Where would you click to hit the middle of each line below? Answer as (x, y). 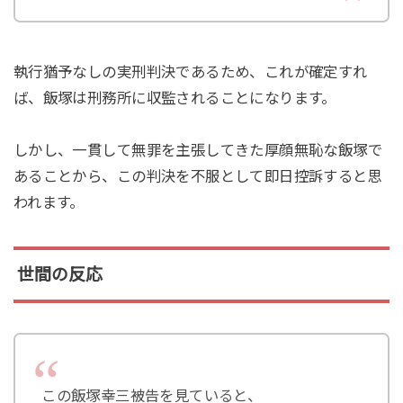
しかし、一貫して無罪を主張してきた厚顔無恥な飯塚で (198, 151)
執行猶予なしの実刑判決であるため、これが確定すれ (190, 72)
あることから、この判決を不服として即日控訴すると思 (198, 177)
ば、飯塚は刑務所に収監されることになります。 (175, 99)
